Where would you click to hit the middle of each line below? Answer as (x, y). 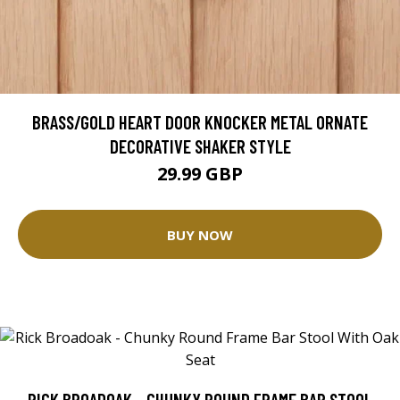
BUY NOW (200, 234)
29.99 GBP (200, 174)
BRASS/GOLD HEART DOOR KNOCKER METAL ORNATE (200, 122)
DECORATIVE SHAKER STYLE (200, 146)
